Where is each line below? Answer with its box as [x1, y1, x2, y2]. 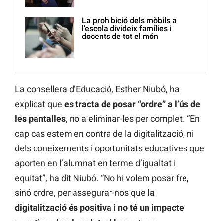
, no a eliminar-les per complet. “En [66, 113, 200, 124]
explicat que [15, 99, 64, 110]
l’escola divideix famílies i [82, 24, 172, 34]
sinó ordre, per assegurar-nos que [15, 187, 147, 198]
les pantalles [15, 113, 66, 124]
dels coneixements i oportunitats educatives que [15, 143, 204, 154]
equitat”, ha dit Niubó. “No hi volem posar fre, [15, 173, 189, 184]
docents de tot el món [82, 32, 158, 41]
